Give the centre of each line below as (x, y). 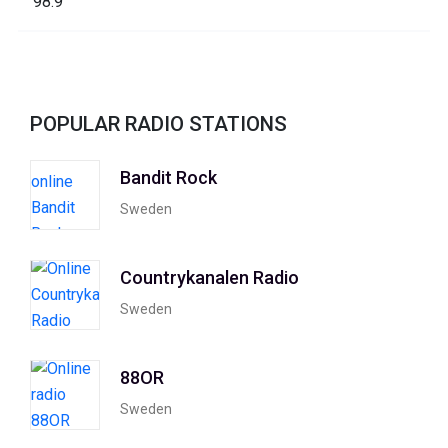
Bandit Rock (168, 178)
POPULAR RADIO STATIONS (158, 123)
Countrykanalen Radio (209, 278)
